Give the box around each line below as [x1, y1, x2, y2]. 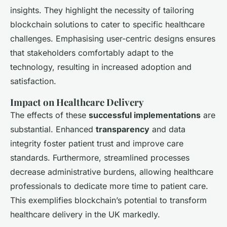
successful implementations [89, 110, 201, 121]
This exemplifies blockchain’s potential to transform [10, 195, 207, 206]
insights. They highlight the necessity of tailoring [10, 5, 194, 16]
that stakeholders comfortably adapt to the [10, 48, 173, 58]
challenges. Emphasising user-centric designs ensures [10, 33, 215, 44]
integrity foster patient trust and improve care [10, 138, 183, 149]
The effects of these [10, 110, 89, 121]
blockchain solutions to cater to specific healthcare [10, 19, 205, 30]
